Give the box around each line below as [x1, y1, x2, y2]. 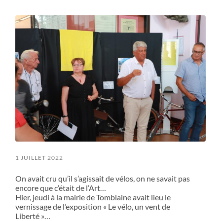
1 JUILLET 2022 [15, 154, 64, 162]
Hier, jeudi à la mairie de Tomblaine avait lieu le [15, 192, 171, 202]
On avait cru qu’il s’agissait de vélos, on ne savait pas [15, 174, 190, 184]
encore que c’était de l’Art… [15, 183, 107, 193]
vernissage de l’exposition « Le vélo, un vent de [15, 202, 171, 212]
